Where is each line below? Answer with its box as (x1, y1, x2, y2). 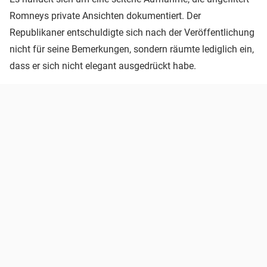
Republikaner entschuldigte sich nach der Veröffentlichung (10, 26, 254, 38)
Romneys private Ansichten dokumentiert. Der (10, 10, 201, 21)
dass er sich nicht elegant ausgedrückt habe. (10, 60, 196, 72)
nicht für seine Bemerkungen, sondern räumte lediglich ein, (10, 43, 254, 55)
